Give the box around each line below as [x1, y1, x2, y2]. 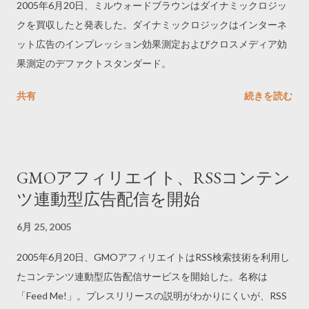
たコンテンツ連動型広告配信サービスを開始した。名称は [17, 270, 268, 282]
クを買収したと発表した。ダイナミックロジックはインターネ [17, 19, 287, 30]
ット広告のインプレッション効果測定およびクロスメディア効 [17, 38, 287, 50]
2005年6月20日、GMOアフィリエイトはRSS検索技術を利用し [17, 251, 290, 263]
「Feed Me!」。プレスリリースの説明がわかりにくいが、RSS [17, 290, 287, 301]
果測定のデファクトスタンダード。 [17, 57, 171, 69]
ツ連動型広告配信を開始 [17, 188, 200, 210]
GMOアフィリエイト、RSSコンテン [17, 167, 290, 188]
